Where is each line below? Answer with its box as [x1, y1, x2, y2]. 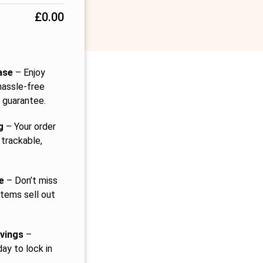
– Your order [3, 121, 56, 132]
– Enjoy [12, 67, 45, 78]
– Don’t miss [4, 175, 58, 186]
